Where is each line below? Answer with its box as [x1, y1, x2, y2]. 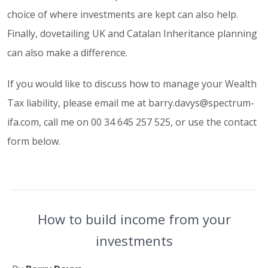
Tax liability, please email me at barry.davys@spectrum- [7, 96, 254, 110]
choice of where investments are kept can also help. [7, 8, 238, 22]
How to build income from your [37, 210, 231, 229]
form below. [7, 135, 60, 148]
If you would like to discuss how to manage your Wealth [7, 77, 257, 91]
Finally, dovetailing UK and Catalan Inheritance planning [7, 27, 257, 41]
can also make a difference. [7, 46, 127, 60]
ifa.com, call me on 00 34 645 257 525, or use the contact [7, 115, 257, 129]
